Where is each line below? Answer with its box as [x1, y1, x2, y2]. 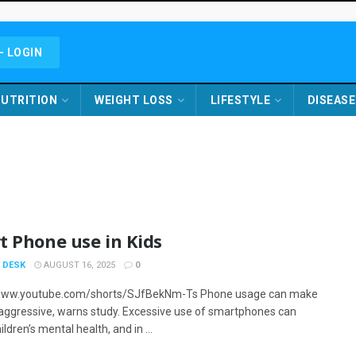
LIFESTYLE [210, 94, 271, 106]
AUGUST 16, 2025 [41, 260, 115, 270]
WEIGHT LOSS [95, 94, 173, 106]
